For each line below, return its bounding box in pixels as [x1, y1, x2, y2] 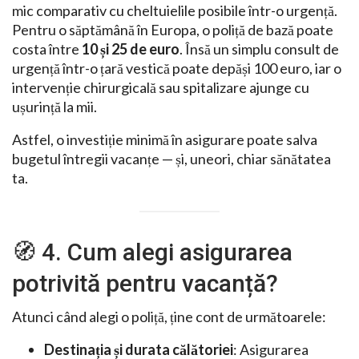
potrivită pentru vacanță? [12, 269, 278, 298]
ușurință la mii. [12, 97, 97, 115]
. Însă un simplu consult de [179, 39, 339, 58]
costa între [12, 39, 82, 58]
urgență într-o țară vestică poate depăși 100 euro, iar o [12, 58, 341, 77]
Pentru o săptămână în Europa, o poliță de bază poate [12, 20, 333, 38]
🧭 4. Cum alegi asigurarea [12, 238, 292, 267]
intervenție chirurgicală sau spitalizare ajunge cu [12, 78, 309, 96]
